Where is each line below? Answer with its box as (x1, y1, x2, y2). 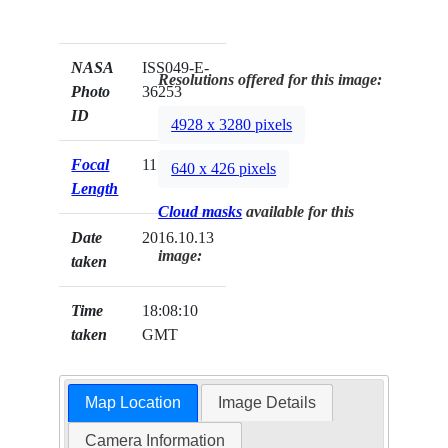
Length (71, 180, 119, 198)
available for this (242, 203, 355, 221)
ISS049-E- (142, 59, 210, 77)
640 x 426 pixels (171, 160, 277, 178)
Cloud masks (158, 203, 243, 221)
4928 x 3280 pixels (171, 116, 293, 134)
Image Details (218, 394, 317, 412)
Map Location (84, 394, 181, 412)
